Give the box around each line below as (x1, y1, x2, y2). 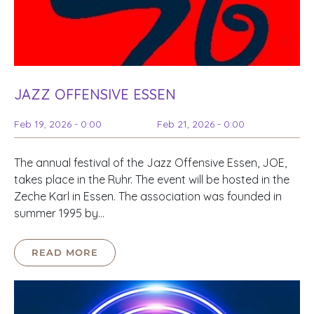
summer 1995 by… (14, 206, 104, 221)
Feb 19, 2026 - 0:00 (14, 118, 102, 131)
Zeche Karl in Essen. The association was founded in (14, 189, 282, 204)
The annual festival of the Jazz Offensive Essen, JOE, (14, 156, 287, 170)
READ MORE (32, 247, 98, 259)
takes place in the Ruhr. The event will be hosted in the (14, 172, 289, 187)
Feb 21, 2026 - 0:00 (157, 118, 245, 131)
